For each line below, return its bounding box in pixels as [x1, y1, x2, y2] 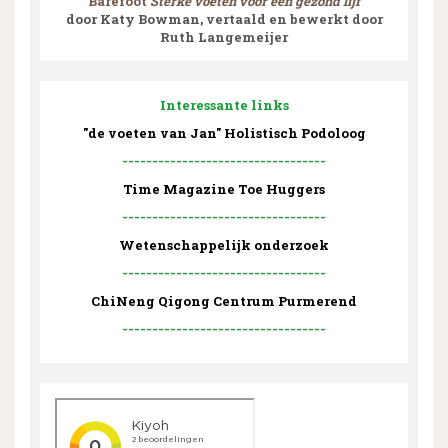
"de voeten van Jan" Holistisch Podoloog [82, 123, 366, 142]
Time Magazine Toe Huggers [123, 179, 325, 198]
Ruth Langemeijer [160, 27, 288, 46]
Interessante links [159, 95, 289, 114]
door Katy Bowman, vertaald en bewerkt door [65, 9, 383, 28]
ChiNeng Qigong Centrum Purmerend [91, 291, 357, 310]
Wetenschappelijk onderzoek [119, 235, 329, 254]
